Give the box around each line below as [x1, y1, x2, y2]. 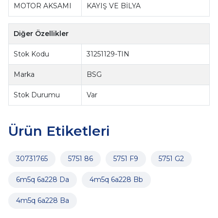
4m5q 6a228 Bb [89, 175, 143, 184]
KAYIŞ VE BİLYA [87, 1, 141, 11]
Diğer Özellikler [14, 29, 69, 38]
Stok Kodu [14, 50, 50, 59]
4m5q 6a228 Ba [16, 196, 69, 205]
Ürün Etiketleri [8, 123, 110, 140]
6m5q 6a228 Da [16, 175, 69, 184]
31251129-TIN [87, 50, 130, 59]
